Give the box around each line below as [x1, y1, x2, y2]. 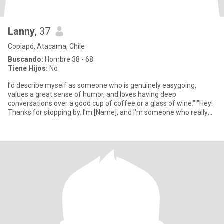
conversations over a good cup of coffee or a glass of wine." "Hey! [8, 99, 197, 107]
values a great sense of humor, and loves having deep [8, 90, 176, 98]
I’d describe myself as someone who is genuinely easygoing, [8, 81, 196, 89]
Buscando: [8, 55, 43, 63]
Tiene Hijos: [8, 64, 48, 72]
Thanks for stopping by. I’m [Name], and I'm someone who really [8, 108, 208, 116]
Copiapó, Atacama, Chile [8, 42, 85, 50]
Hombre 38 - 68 [43, 55, 93, 63]
